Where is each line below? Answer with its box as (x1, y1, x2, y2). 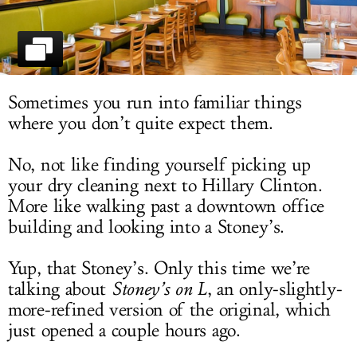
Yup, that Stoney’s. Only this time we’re (8, 257, 311, 280)
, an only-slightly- (206, 278, 343, 301)
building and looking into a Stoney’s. (8, 216, 284, 239)
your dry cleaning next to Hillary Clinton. (8, 175, 323, 198)
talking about (8, 278, 112, 301)
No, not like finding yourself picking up (8, 154, 312, 177)
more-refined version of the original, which (8, 299, 331, 322)
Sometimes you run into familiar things (8, 92, 302, 115)
